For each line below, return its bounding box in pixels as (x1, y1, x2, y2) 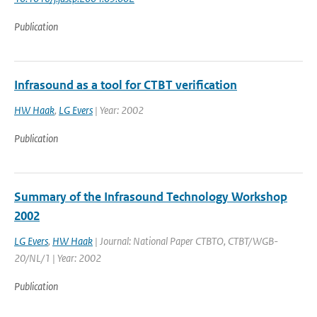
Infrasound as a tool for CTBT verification (14, 77, 237, 93)
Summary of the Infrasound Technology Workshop (14, 189, 287, 204)
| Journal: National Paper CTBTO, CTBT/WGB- (93, 234, 278, 248)
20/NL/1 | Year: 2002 (14, 251, 101, 265)
